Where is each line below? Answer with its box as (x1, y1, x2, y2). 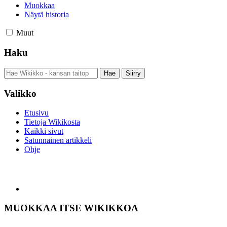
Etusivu (24, 108, 49, 118)
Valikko (4, 88, 36, 99)
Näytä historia (24, 10, 69, 19)
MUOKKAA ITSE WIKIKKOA (4, 203, 138, 214)
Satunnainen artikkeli (24, 136, 92, 145)
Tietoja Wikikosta (24, 118, 80, 127)
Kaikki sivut (24, 127, 63, 136)
